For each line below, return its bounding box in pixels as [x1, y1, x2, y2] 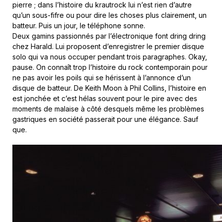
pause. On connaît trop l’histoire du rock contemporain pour [12, 63, 208, 72]
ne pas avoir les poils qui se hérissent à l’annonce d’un [12, 73, 191, 82]
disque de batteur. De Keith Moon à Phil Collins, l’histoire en [12, 84, 206, 93]
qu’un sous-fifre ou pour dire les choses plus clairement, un [12, 11, 207, 20]
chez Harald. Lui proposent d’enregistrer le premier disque [12, 42, 204, 51]
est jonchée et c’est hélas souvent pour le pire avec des [12, 94, 197, 103]
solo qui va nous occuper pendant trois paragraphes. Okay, [12, 53, 207, 61]
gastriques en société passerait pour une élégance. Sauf [12, 115, 198, 124]
